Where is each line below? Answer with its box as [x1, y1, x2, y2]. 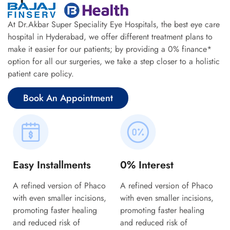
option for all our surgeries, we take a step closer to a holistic [8, 55, 220, 67]
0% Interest [120, 158, 174, 173]
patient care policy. [8, 67, 84, 80]
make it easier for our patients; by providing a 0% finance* [8, 43, 212, 55]
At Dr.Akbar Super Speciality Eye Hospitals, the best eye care [8, 18, 220, 30]
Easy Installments [13, 158, 91, 173]
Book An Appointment [23, 91, 113, 105]
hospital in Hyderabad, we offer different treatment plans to [8, 30, 213, 43]
